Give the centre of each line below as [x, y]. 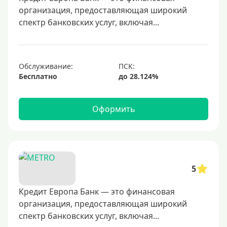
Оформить [113, 109]
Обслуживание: [46, 66]
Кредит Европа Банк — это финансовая [97, 192]
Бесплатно [38, 76]
